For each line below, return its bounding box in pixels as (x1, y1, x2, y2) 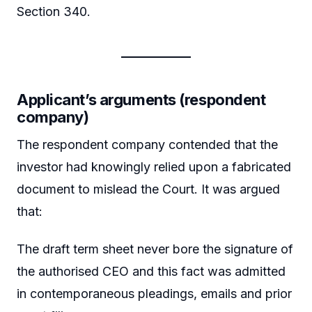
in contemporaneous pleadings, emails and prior (17, 286, 292, 301)
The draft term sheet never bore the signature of (17, 241, 293, 256)
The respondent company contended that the (17, 137, 278, 153)
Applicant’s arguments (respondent (17, 91, 266, 109)
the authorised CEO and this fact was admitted (17, 263, 286, 279)
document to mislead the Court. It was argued (17, 182, 280, 197)
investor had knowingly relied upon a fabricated (17, 159, 291, 175)
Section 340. (17, 4, 91, 19)
